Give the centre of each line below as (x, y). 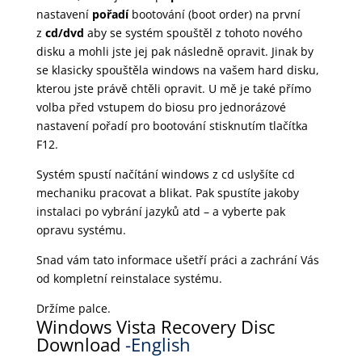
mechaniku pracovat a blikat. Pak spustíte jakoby (167, 192)
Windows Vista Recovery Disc (156, 326)
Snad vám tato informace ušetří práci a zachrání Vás (177, 259)
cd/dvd (66, 32)
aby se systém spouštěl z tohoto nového (194, 32)
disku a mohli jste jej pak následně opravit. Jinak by (175, 51)
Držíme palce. (73, 308)
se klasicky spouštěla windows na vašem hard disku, (177, 69)
